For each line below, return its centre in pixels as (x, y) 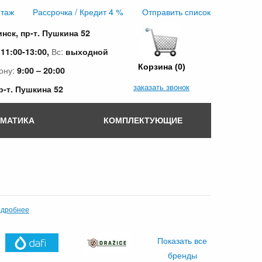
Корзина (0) (161, 67)
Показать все (182, 241)
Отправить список (176, 12)
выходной (87, 51)
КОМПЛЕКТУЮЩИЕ (143, 120)
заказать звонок (161, 87)
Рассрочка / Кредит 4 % (78, 12)
